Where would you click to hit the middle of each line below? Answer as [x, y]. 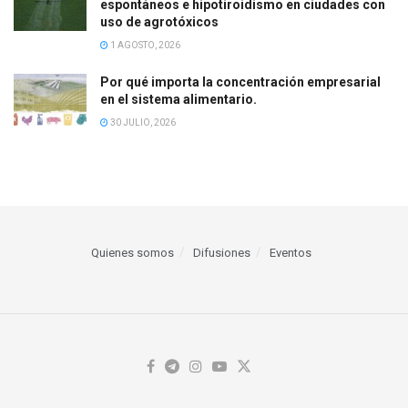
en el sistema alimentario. [178, 99]
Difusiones [222, 252]
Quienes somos [133, 252]
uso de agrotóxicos [159, 21]
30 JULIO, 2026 [142, 122]
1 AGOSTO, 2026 [144, 45]
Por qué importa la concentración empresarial [240, 82]
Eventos [291, 252]
